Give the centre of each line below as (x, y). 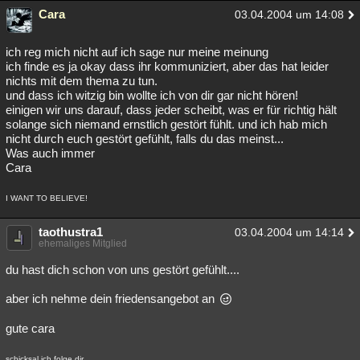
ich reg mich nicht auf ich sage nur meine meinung (137, 52)
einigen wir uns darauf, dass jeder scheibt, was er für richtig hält (171, 110)
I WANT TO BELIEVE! (47, 198)
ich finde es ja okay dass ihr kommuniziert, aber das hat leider (167, 66)
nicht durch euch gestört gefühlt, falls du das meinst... (145, 139)
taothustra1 (71, 232)
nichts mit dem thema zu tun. (82, 81)
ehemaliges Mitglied (83, 243)
